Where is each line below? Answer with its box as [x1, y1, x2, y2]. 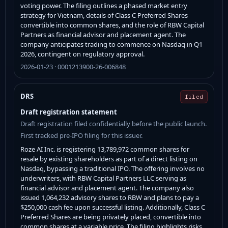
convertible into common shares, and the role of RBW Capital [20, 20, 204, 30]
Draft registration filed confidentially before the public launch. [20, 119, 207, 128]
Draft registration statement [20, 107, 117, 117]
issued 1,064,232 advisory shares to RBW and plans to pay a [20, 192, 199, 202]
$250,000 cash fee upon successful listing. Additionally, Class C [20, 202, 205, 212]
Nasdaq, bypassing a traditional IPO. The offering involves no [20, 163, 205, 173]
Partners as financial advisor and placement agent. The [20, 30, 186, 39]
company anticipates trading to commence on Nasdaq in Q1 [20, 39, 203, 49]
